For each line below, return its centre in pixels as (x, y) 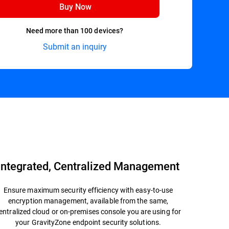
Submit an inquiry (75, 46)
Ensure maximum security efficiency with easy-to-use (88, 190)
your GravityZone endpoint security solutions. (88, 222)
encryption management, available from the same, (88, 201)
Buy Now (75, 6)
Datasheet (162, 114)
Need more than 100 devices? (75, 30)
